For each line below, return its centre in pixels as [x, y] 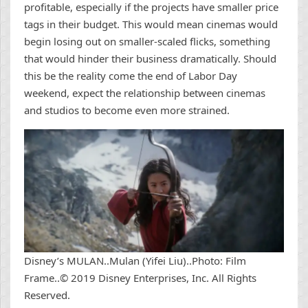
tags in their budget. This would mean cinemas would [151, 24]
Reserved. [47, 295]
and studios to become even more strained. [128, 110]
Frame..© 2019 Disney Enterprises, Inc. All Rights [140, 278]
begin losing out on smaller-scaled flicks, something [147, 42]
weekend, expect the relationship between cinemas [145, 93]
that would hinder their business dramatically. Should [150, 59]
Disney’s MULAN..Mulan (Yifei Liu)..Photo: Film [135, 261]
